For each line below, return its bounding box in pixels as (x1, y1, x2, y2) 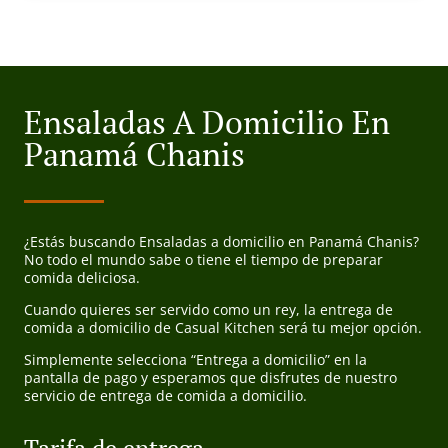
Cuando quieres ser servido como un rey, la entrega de (24, 300, 393, 320)
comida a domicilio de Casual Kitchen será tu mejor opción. (24, 318, 422, 338)
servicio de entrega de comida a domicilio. (24, 386, 307, 406)
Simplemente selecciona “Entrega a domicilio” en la (24, 350, 367, 370)
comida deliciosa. (24, 268, 140, 288)
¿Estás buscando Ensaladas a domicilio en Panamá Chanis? (24, 232, 419, 252)
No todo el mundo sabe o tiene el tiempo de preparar (24, 250, 383, 270)
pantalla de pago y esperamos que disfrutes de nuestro (24, 368, 397, 388)
